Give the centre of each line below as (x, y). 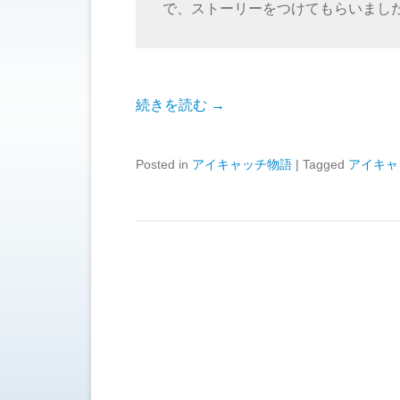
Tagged (325, 164)
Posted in (164, 164)
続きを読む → (180, 104)
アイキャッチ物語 (242, 164)
